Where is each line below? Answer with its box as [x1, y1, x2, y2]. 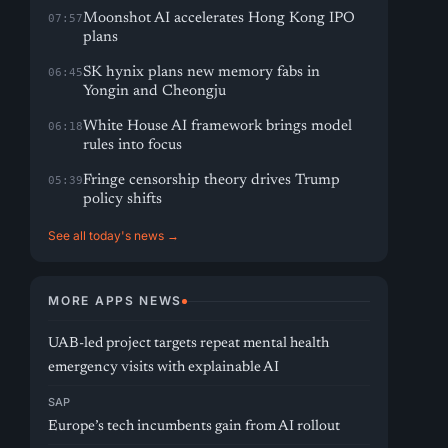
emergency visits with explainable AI [48, 360, 280, 375]
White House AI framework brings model [83, 119, 353, 134]
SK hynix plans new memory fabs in [83, 65, 321, 80]
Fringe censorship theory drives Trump [83, 173, 341, 188]
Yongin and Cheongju [83, 84, 227, 99]
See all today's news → [48, 228, 180, 243]
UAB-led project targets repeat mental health [48, 336, 330, 351]
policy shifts [83, 192, 163, 207]
